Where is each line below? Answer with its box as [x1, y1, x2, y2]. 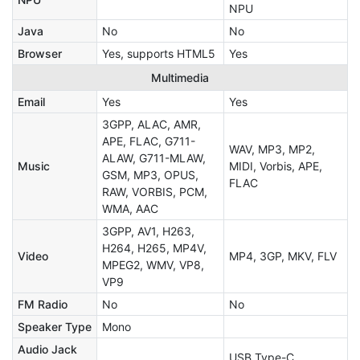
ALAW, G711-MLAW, [102, 151, 206, 166]
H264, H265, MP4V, [102, 241, 207, 256]
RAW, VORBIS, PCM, [102, 185, 207, 199]
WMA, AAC [102, 202, 158, 216]
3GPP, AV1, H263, [102, 224, 194, 239]
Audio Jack [18, 342, 77, 357]
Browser [18, 47, 62, 61]
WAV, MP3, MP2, [229, 142, 315, 157]
